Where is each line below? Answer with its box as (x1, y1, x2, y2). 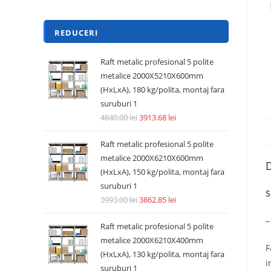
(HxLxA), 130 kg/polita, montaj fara (100, 249, 224, 260)
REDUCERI (54, 27, 98, 38)
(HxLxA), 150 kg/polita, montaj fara (100, 166, 224, 177)
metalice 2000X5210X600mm (100, 70, 203, 81)
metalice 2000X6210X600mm (100, 152, 203, 163)
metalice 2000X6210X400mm (100, 235, 203, 246)
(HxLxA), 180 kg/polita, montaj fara (100, 84, 224, 95)
